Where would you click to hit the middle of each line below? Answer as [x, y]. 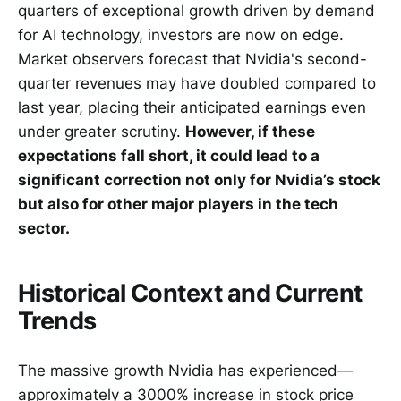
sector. [44, 228]
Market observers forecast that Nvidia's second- [192, 59]
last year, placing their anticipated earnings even [192, 107]
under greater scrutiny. [102, 131]
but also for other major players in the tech [178, 204]
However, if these [250, 131]
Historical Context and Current [190, 294]
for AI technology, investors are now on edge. [181, 34]
